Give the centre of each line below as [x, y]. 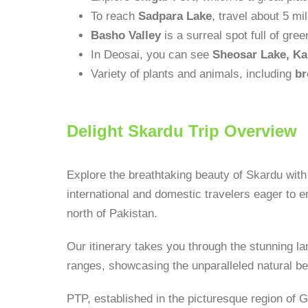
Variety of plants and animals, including [193, 74]
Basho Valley [126, 35]
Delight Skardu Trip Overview [182, 131]
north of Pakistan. [112, 213]
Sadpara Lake [175, 16]
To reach [114, 16]
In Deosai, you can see [152, 55]
